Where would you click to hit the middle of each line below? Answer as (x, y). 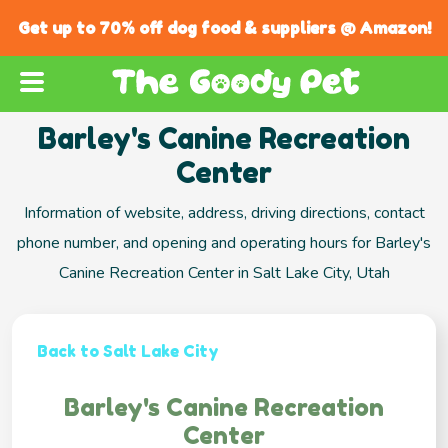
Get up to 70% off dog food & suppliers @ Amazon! (224, 28)
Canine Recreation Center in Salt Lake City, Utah (224, 273)
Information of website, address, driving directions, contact (224, 213)
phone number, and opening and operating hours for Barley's (224, 243)
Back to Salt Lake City (128, 351)
